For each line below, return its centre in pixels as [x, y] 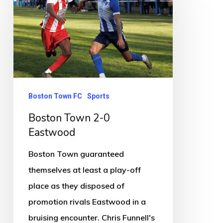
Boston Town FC [55, 96]
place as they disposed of [76, 186]
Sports [98, 96]
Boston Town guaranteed [76, 154]
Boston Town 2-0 [69, 118]
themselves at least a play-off [84, 170]
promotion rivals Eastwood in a [87, 202]
